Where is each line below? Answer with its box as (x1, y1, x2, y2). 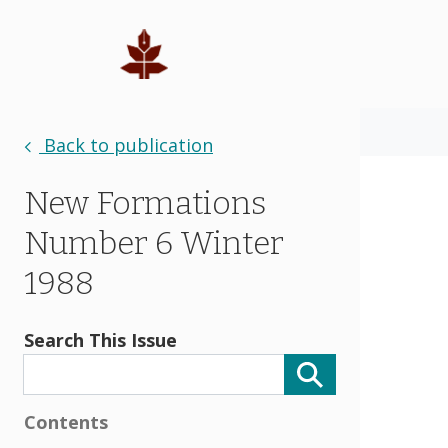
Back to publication (39, 133, 213, 157)
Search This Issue (24, 328, 177, 352)
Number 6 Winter (24, 224, 284, 262)
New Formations (24, 184, 266, 222)
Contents (24, 410, 108, 435)
